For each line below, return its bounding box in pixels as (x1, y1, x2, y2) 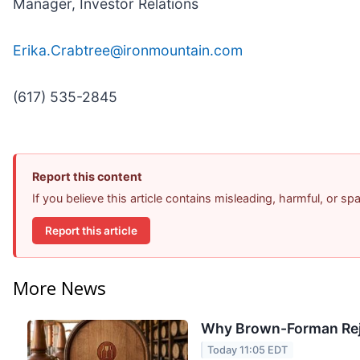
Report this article (45, 223, 137, 237)
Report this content (32, 170, 142, 184)
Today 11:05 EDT (207, 344, 288, 357)
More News (13, 276, 106, 301)
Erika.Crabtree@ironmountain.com (13, 42, 243, 59)
